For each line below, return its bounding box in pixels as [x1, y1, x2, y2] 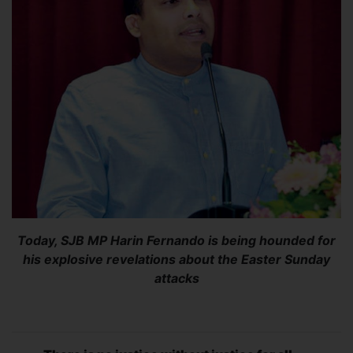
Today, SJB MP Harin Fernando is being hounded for [17, 232, 336, 248]
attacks [154, 269, 199, 286]
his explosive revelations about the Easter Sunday [23, 251, 330, 267]
